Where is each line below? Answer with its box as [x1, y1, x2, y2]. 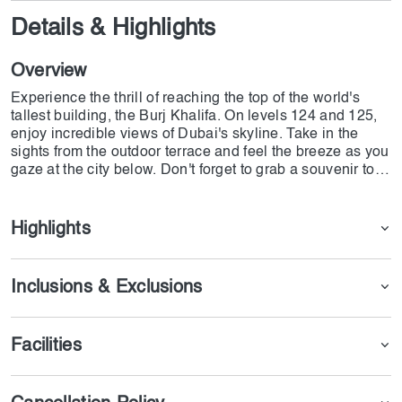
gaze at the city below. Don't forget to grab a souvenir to [11, 163, 375, 178]
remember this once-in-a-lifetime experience [11, 181, 301, 196]
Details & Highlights [11, 17, 216, 40]
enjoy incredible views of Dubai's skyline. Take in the [11, 127, 359, 142]
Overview [11, 63, 87, 81]
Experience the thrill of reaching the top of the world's [11, 92, 360, 106]
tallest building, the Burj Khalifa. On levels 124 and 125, [11, 109, 378, 124]
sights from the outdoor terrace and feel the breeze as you [11, 145, 389, 160]
